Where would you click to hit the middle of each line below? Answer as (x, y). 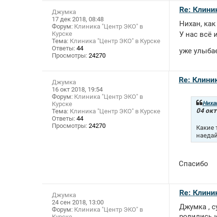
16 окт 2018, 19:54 (77, 90)
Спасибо (194, 164)
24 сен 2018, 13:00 (78, 202)
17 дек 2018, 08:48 (78, 19)
